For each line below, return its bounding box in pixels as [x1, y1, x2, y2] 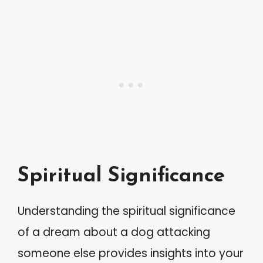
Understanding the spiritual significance [18, 203, 235, 219]
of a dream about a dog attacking [18, 224, 210, 240]
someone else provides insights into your [18, 245, 244, 261]
